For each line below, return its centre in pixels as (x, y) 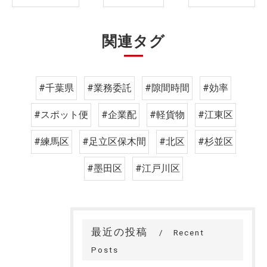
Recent (189, 233)
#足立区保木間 (114, 142)
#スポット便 (61, 115)
